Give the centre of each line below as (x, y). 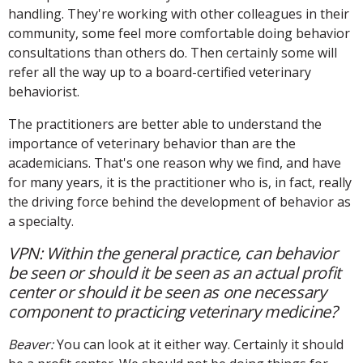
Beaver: (31, 344)
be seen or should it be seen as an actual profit (175, 272)
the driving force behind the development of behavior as (179, 201)
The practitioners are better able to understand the (165, 124)
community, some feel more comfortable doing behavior (179, 33)
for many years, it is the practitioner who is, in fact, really (180, 182)
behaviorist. (44, 91)
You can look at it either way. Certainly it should (199, 344)
